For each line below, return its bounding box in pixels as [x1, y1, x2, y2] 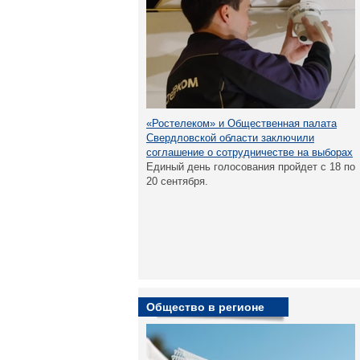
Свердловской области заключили [146, 132, 314, 144]
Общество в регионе [146, 301, 264, 313]
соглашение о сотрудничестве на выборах [146, 146, 353, 158]
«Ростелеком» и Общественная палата [146, 117, 337, 129]
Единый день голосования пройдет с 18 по [146, 161, 355, 173]
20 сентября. [146, 175, 208, 187]
